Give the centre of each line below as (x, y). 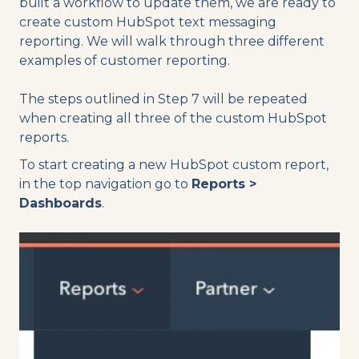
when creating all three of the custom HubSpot (173, 118)
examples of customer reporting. (125, 60)
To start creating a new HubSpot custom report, (174, 164)
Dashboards (61, 203)
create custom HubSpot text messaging (148, 22)
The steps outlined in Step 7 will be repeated (163, 99)
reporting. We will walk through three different (172, 41)
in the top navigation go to (105, 184)
